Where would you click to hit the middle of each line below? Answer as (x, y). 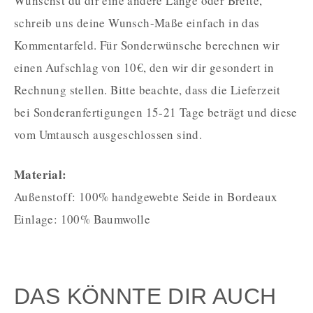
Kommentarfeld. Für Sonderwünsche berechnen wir (147, 45)
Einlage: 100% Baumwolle (82, 219)
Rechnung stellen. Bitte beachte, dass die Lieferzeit (147, 89)
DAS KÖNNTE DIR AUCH (145, 296)
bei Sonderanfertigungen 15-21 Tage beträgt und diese (156, 112)
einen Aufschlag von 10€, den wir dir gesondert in (144, 67)
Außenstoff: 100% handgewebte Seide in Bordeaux (146, 196)
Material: (41, 174)
